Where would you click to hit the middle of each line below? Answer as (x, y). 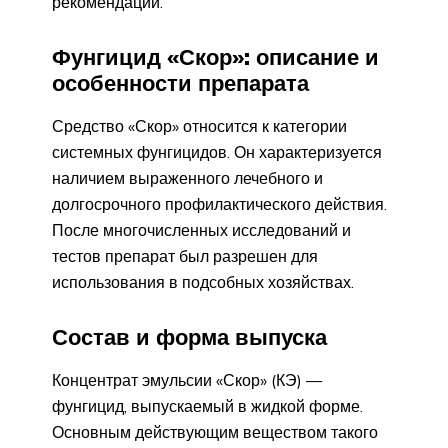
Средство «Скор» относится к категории (199, 125)
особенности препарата (180, 83)
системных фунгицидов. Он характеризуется (217, 151)
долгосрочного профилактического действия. (219, 203)
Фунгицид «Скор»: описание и (215, 57)
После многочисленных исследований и (201, 229)
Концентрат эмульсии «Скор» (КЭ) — (187, 379)
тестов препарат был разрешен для (185, 255)
